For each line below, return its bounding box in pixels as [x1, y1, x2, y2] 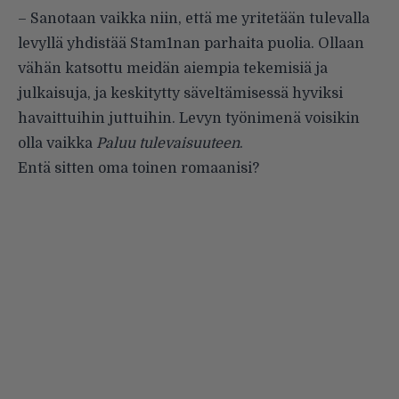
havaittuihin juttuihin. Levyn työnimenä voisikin [18, 110, 360, 126]
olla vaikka [18, 134, 96, 151]
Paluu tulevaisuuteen [96, 134, 240, 151]
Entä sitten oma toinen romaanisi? [18, 159, 259, 176]
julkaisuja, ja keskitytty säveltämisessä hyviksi [18, 85, 343, 102]
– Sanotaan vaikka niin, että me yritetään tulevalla [18, 10, 370, 27]
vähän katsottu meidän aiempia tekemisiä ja [18, 60, 328, 77]
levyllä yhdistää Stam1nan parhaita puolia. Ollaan [18, 35, 364, 52]
